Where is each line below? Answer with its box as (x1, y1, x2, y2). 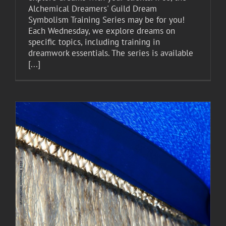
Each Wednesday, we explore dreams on (28, 25, 175, 37)
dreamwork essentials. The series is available (28, 47, 193, 59)
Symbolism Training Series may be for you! (28, 14, 185, 26)
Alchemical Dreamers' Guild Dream (28, 3, 157, 15)
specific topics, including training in (28, 36, 160, 48)
